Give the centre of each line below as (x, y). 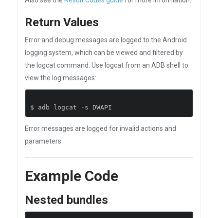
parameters (43, 141)
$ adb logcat (55, 107)
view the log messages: (61, 78)
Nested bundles (66, 200)
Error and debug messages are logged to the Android (106, 40)
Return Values (62, 22)
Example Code (72, 176)
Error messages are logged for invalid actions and (100, 128)
